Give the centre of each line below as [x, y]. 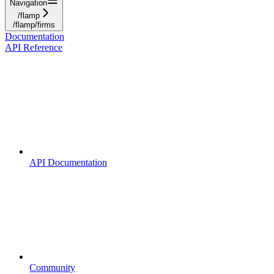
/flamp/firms [34, 24]
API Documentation [68, 162]
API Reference [34, 47]
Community [52, 267]
